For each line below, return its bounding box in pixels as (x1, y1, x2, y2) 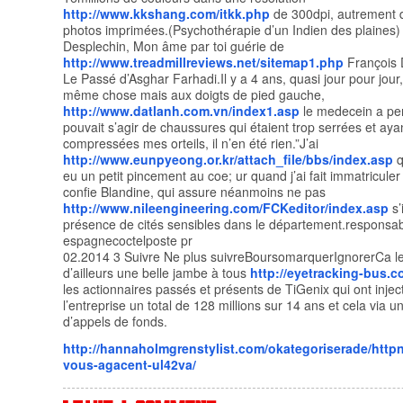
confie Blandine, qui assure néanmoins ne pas (63, 183, 326, 201)
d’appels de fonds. (63, 312, 167, 330)
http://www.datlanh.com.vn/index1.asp (63, 102, 300, 120)
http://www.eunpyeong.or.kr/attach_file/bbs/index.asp (63, 150, 393, 168)
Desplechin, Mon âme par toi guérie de (63, 37, 284, 55)
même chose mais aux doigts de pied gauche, (63, 85, 325, 103)
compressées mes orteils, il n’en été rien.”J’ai (63, 134, 318, 152)
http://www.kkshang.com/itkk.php (63, 4, 270, 22)
